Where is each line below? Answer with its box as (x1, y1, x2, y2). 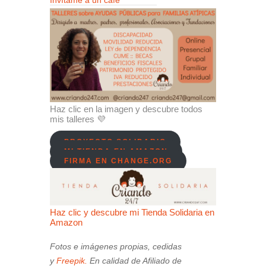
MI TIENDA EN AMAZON (64, 147, 168, 156)
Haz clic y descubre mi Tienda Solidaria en (50, 207, 214, 217)
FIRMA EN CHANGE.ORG (64, 157, 172, 166)
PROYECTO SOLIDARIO (64, 138, 166, 147)
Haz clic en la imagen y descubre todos (50, 104, 202, 115)
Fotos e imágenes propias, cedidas (50, 241, 182, 251)
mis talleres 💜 (50, 114, 106, 125)
